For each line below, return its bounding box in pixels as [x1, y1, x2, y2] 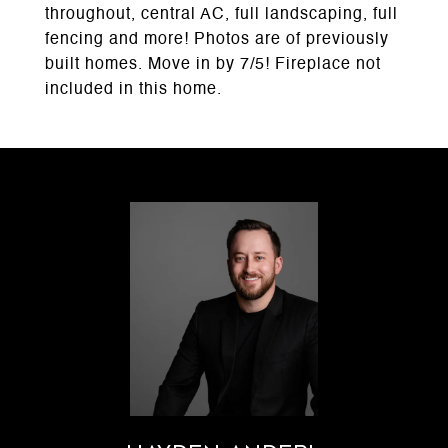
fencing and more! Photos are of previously [45, 32, 389, 48]
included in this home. [45, 82, 222, 98]
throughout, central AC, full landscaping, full [45, 7, 398, 23]
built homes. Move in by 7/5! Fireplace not [45, 57, 381, 73]
